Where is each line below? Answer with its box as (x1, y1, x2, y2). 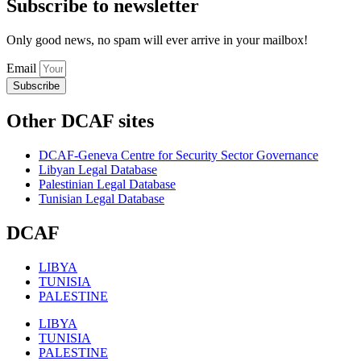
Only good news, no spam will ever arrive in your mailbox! (6, 33, 308, 48)
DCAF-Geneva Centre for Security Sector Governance (39, 147, 318, 162)
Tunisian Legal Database (39, 191, 164, 205)
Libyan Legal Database (39, 162, 157, 176)
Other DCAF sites (6, 110, 154, 131)
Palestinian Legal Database (39, 176, 176, 191)
